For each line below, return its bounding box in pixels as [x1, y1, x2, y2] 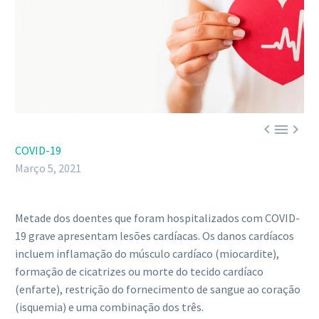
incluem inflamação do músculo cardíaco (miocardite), [15, 246, 279, 261]
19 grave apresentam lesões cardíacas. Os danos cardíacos [15, 229, 294, 244]
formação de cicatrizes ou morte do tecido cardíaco [15, 264, 263, 279]
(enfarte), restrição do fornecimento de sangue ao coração [15, 282, 300, 297]
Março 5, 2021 [15, 161, 81, 176]
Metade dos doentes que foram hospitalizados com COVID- [15, 211, 300, 226]
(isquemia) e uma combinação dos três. [15, 300, 204, 315]
